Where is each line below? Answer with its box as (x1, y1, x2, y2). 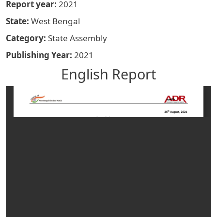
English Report (61, 64, 156, 84)
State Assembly (48, 32, 107, 44)
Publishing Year (6, 49, 70, 61)
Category (6, 32, 44, 44)
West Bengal (31, 15, 80, 27)
